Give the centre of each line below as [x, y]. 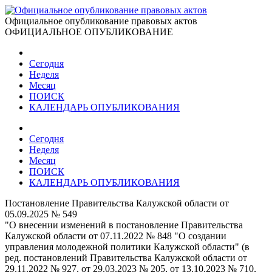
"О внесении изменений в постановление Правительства [124, 225]
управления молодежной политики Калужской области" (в [127, 247]
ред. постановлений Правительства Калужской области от [126, 258]
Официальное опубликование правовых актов [101, 21]
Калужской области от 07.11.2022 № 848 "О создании [116, 236]
